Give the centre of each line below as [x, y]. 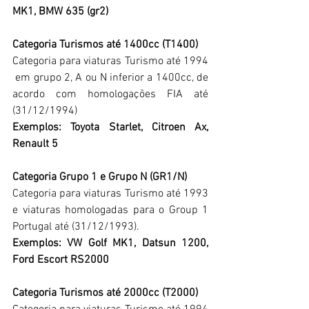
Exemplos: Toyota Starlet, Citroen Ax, [110, 128]
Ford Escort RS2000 [61, 260]
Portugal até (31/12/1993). [76, 227]
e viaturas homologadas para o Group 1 [110, 211]
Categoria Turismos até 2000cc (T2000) [105, 293]
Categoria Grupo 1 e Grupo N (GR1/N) [100, 178]
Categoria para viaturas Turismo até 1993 [110, 194]
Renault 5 [35, 144]
